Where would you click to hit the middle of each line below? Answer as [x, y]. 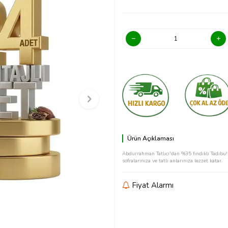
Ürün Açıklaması [151, 138]
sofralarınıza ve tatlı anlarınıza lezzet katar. [172, 161]
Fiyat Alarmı [152, 185]
